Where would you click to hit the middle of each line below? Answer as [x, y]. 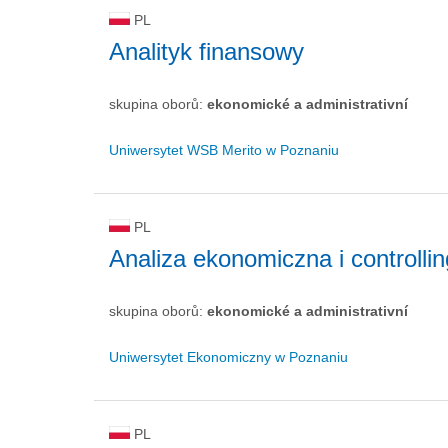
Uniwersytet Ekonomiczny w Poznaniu [228, 357]
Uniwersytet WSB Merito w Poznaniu [224, 150]
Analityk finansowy [206, 51]
